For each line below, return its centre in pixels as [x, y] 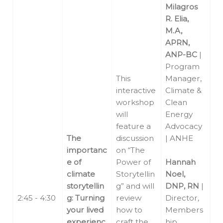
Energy [179, 114]
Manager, [183, 79]
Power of [133, 162]
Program [182, 67]
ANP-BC [181, 55]
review [129, 198]
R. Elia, [177, 19]
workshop [135, 103]
